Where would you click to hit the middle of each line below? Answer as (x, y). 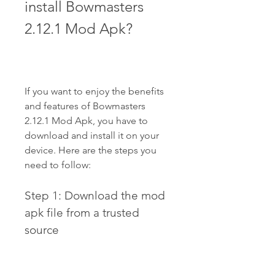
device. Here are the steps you (91, 150)
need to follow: (58, 165)
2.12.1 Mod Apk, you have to (86, 121)
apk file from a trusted (82, 213)
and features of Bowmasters (85, 106)
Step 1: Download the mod (95, 196)
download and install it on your (92, 135)
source (42, 230)
